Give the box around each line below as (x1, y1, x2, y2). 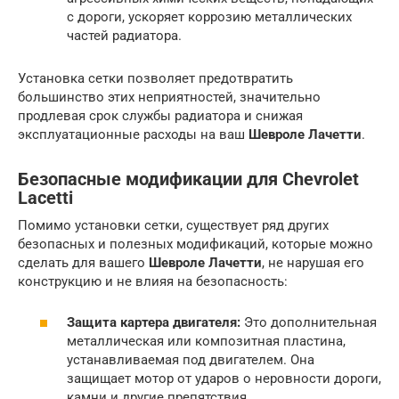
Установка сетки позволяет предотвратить (18, 69, 293, 86)
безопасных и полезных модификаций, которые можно (18, 235, 373, 252)
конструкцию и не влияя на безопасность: (18, 273, 288, 289)
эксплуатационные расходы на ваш (18, 126, 248, 142)
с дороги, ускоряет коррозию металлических (67, 8, 352, 25)
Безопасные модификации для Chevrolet (18, 168, 359, 190)
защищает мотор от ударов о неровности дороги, (67, 370, 381, 387)
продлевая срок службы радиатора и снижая (18, 107, 303, 124)
